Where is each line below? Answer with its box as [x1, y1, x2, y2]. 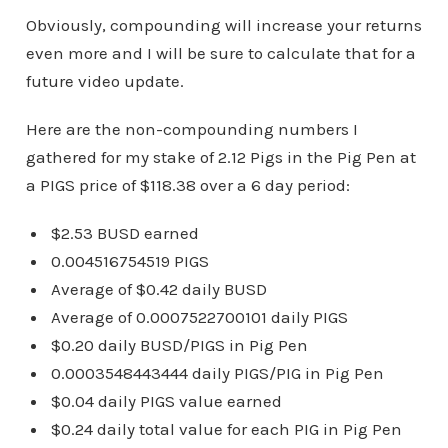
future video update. [25, 70, 184, 91]
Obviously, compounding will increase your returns [25, 14, 422, 35]
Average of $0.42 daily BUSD [50, 278, 267, 299]
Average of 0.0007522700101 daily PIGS [50, 306, 348, 327]
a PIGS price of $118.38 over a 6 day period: [25, 174, 350, 195]
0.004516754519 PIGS [50, 250, 209, 271]
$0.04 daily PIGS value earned [50, 390, 282, 411]
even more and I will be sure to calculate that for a [25, 42, 416, 63]
